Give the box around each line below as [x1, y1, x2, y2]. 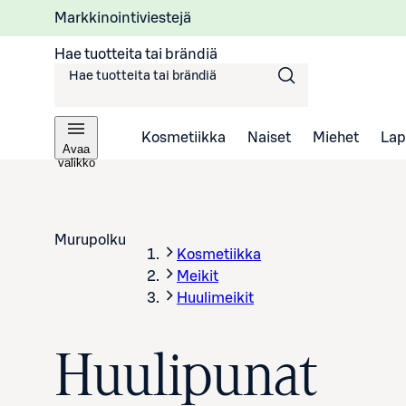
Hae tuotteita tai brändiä [54, 46, 217, 62]
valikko [57, 156, 95, 169]
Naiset [247, 130, 291, 145]
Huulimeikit [177, 291, 254, 305]
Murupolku [54, 233, 126, 247]
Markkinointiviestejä [54, 10, 191, 25]
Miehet [313, 130, 359, 145]
